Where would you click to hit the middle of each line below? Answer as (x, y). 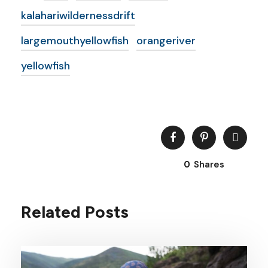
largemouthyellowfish (75, 41)
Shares (209, 165)
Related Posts (75, 212)
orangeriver (166, 41)
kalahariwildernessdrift (78, 16)
